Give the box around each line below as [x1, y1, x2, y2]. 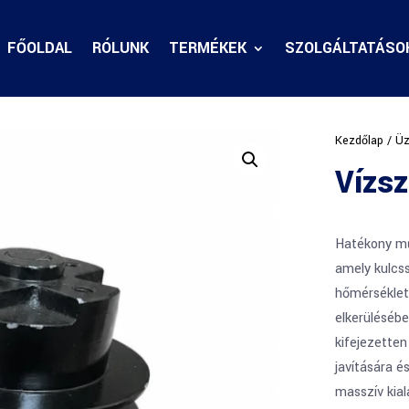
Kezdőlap [334, 132, 383, 149]
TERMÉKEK [168, 37, 246, 58]
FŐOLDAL [6, 37, 72, 58]
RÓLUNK [91, 37, 149, 58]
